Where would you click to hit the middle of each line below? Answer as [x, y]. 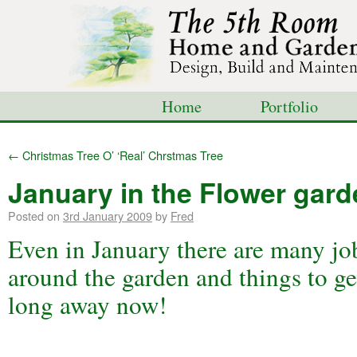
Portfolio [289, 106]
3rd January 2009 [108, 216]
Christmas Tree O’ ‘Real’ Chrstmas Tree [121, 155]
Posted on [34, 216]
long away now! [87, 304]
